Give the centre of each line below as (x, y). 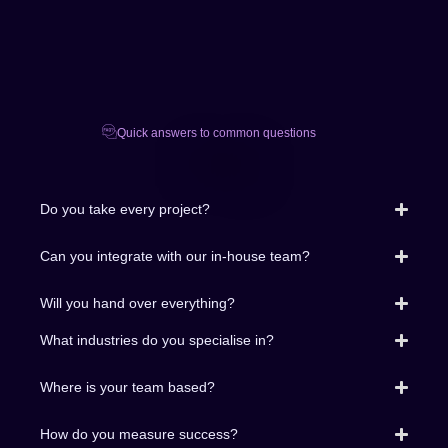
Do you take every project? (125, 208)
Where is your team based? (127, 386)
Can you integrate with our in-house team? (175, 255)
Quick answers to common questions (216, 132)
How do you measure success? (139, 433)
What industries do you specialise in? (157, 339)
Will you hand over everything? (137, 302)
